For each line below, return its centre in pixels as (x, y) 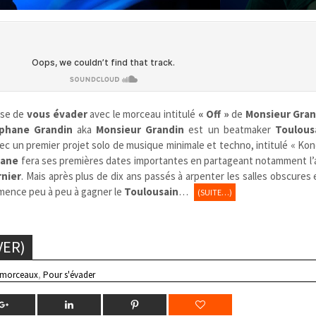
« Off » (213, 114)
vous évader (57, 114)
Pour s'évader (69, 274)
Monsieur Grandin (140, 129)
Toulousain (151, 191)
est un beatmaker (230, 129)
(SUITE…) (215, 192)
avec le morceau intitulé (142, 114)
